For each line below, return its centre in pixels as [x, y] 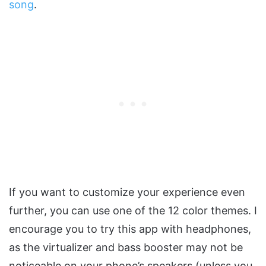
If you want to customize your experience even [127, 192]
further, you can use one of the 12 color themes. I [133, 211]
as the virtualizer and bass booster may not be [126, 248]
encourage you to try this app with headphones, [130, 229]
